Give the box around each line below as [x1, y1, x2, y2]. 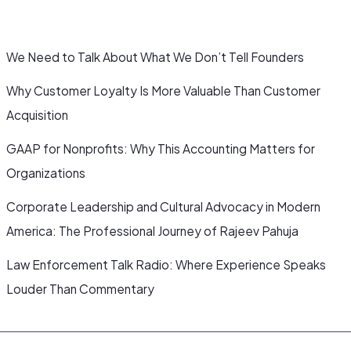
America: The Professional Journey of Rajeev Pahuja [6, 223, 299, 238]
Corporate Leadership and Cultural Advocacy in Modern [6, 198, 321, 214]
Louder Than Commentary [6, 280, 155, 296]
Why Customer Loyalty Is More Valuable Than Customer [6, 82, 321, 98]
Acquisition [6, 107, 69, 122]
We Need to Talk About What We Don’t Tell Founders [6, 49, 305, 64]
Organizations [6, 165, 86, 180]
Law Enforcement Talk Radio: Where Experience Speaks [6, 256, 327, 272]
